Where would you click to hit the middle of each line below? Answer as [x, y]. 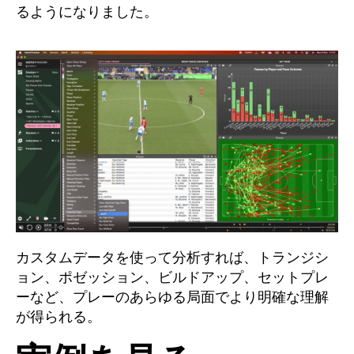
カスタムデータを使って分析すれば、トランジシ [172, 258]
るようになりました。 [87, 12]
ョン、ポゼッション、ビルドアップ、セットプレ [172, 278]
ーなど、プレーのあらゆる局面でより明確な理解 [172, 298]
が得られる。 [60, 317]
